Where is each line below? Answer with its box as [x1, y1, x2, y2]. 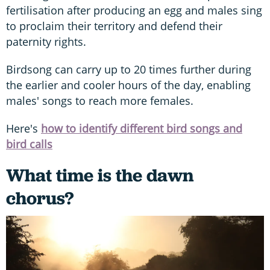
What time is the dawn [6, 163, 193, 187]
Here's [6, 121, 41, 136]
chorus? [6, 186, 74, 210]
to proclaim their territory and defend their [6, 18, 222, 33]
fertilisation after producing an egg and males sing [6, 2, 262, 17]
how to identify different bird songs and [41, 121, 242, 136]
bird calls [6, 136, 52, 151]
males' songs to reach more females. [6, 93, 193, 108]
